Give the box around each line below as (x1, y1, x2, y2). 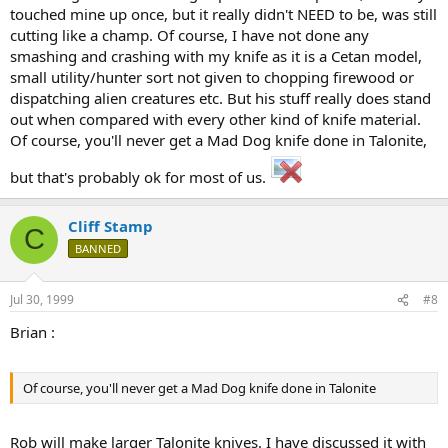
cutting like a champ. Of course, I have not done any (10, 24, 369, 45)
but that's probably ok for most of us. (10, 166, 270, 187)
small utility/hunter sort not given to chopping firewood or (10, 66, 414, 87)
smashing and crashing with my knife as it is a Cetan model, (10, 45, 422, 66)
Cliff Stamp (68, 215, 153, 236)
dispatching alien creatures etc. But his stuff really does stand (10, 87, 431, 108)
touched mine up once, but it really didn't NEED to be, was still (10, 3, 437, 24)
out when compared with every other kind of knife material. (10, 108, 421, 129)
